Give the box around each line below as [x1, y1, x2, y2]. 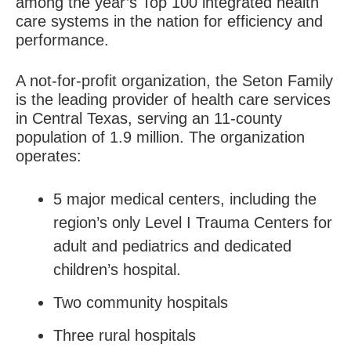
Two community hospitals [53, 294, 228, 311]
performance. [16, 31, 109, 49]
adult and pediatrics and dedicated [53, 237, 291, 255]
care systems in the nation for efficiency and [16, 13, 323, 30]
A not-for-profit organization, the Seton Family [16, 72, 333, 89]
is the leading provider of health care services [16, 91, 331, 108]
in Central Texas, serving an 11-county [16, 110, 282, 127]
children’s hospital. [53, 261, 181, 278]
